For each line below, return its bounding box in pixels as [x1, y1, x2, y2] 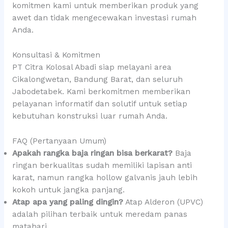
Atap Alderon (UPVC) [123, 197, 203, 207]
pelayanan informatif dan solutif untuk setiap [12, 99, 187, 109]
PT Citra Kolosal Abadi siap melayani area [12, 63, 172, 72]
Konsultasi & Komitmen [12, 50, 100, 60]
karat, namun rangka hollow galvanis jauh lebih [12, 173, 197, 182]
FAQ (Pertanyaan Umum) [12, 136, 106, 146]
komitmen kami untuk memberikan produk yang [12, 1, 198, 11]
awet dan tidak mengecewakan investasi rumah [12, 13, 196, 23]
